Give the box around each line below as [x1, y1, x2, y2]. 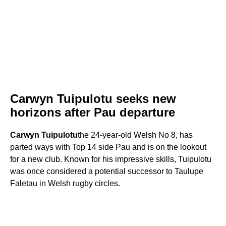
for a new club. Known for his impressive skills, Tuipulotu [10, 155, 211, 164]
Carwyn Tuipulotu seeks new [10, 92, 176, 106]
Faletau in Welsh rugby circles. [10, 179, 120, 188]
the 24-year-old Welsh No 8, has [78, 131, 193, 140]
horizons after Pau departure [10, 105, 175, 120]
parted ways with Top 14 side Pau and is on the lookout [10, 143, 206, 152]
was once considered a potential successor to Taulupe [10, 167, 203, 176]
